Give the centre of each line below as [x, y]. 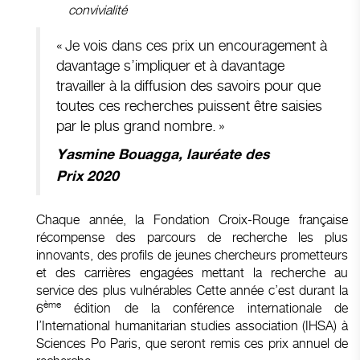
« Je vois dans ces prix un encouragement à [192, 45]
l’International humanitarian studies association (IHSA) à [192, 325]
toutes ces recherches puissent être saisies [189, 105]
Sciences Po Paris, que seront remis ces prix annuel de [192, 343]
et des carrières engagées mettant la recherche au [192, 272]
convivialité [99, 10]
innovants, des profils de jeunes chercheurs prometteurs [192, 255]
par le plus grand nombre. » [141, 125]
